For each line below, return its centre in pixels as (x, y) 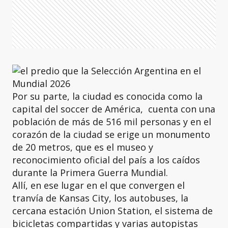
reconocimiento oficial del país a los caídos (106, 160)
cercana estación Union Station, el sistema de (112, 211)
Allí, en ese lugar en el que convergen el (98, 185)
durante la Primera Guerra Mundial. (90, 173)
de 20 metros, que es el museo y (83, 147)
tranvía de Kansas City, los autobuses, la (100, 198)
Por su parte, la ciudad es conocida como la (107, 96)
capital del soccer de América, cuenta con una (114, 109)
